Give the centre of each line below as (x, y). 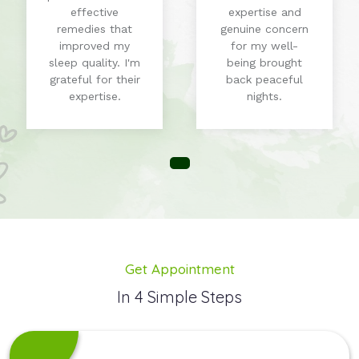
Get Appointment (179, 269)
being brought (264, 63)
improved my (95, 46)
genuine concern (264, 29)
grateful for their (95, 80)
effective (95, 12)
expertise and (264, 12)
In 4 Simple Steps (179, 297)
